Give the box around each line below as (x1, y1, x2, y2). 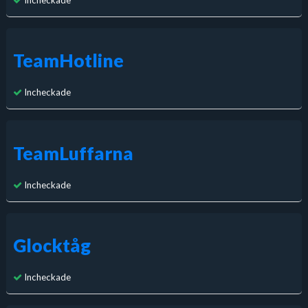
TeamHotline (12, 49, 124, 72)
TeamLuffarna (12, 142, 133, 164)
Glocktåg (12, 234, 91, 256)
